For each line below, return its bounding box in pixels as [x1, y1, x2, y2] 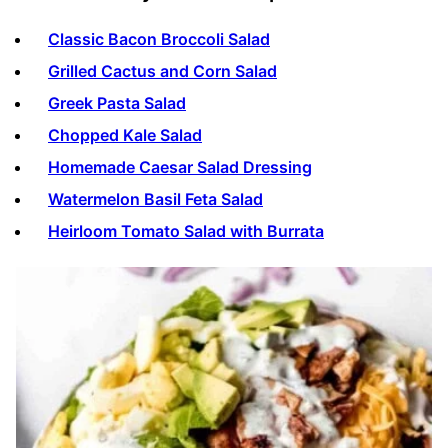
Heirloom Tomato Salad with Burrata [48, 220, 324, 241]
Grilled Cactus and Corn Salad [48, 60, 277, 81]
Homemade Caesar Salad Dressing [48, 156, 312, 177]
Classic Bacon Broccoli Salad [48, 28, 270, 49]
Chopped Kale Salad [48, 124, 202, 145]
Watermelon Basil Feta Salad [48, 188, 263, 209]
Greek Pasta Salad [48, 92, 186, 113]
